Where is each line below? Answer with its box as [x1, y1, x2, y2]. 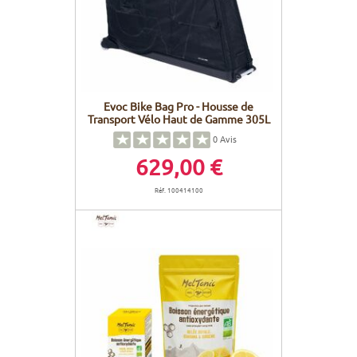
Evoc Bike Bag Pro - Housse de [104, 99, 253, 114]
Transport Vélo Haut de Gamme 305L [87, 112, 270, 127]
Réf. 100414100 [154, 184, 203, 196]
